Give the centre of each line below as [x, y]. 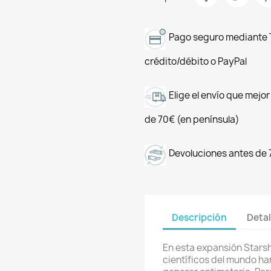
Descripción [199, 217]
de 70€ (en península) [192, 119]
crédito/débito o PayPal [196, 61]
